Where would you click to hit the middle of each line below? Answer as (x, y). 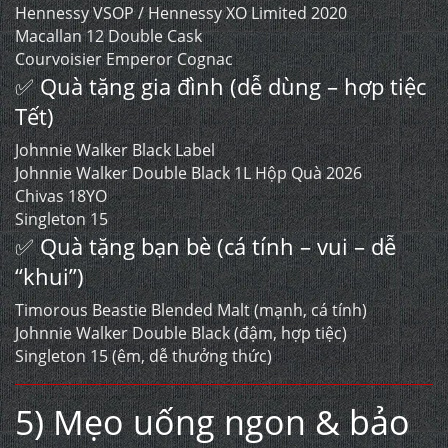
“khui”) (49, 276)
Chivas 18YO (61, 196)
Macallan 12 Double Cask (108, 36)
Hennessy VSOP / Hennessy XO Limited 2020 (181, 13)
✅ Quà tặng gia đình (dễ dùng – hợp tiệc (220, 86)
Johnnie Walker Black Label (115, 150)
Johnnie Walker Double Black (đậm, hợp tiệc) (181, 333)
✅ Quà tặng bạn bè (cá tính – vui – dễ (205, 246)
